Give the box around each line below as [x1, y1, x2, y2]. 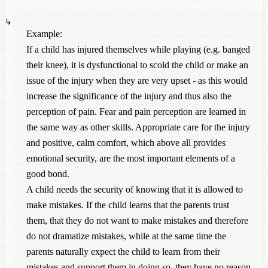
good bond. [26, 168, 69, 179]
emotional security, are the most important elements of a [26, 153, 235, 163]
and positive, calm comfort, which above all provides [26, 137, 226, 148]
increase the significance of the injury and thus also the [26, 90, 232, 101]
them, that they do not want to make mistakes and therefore [26, 215, 248, 226]
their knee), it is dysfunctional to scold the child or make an [26, 59, 248, 70]
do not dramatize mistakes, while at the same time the [26, 230, 226, 241]
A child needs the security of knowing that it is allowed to [26, 184, 243, 194]
